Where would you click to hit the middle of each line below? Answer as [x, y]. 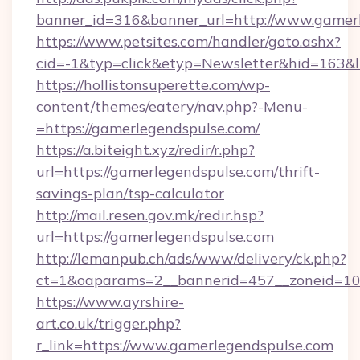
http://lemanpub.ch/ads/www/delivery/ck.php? [191, 258]
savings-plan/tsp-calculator [130, 193]
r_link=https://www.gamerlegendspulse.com [185, 345]
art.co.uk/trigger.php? [108, 323]
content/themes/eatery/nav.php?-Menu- [172, 106]
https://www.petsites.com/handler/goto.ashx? [188, 41]
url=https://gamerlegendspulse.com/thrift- [178, 172]
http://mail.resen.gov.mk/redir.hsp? [150, 215]
